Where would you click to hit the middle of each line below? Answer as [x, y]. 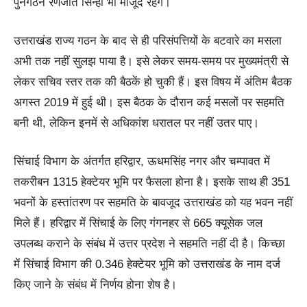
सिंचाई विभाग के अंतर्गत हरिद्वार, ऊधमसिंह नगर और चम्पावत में [142, 162]
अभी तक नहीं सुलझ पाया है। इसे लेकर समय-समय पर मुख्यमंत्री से [151, 62]
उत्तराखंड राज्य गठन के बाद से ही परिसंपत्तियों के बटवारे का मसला [148, 41]
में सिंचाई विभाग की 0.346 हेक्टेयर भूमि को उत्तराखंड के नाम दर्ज [147, 265]
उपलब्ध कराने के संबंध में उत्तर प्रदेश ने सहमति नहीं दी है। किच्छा [149, 244]
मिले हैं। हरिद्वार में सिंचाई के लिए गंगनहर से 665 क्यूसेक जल [138, 223]
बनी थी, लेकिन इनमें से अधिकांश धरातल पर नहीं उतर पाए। [136, 123]
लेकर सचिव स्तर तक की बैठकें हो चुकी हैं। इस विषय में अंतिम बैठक [153, 82]
